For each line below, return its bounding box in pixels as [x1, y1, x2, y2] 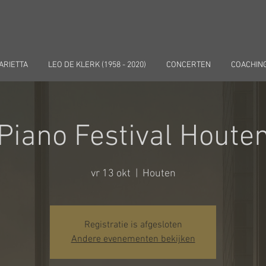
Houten [142, 167, 176, 180]
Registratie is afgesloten [84, 219, 182, 232]
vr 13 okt [90, 167, 131, 180]
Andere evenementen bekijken [71, 233, 195, 246]
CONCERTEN [166, 60, 211, 71]
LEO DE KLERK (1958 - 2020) [47, 60, 146, 71]
